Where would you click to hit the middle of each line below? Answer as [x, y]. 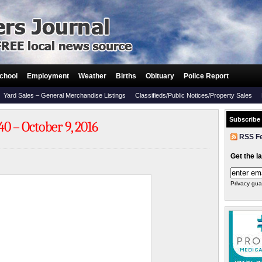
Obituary [160, 76]
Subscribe [245, 119]
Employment [48, 76]
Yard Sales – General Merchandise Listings [65, 95]
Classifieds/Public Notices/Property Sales [194, 95]
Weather [92, 76]
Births [126, 76]
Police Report [206, 76]
